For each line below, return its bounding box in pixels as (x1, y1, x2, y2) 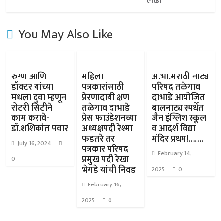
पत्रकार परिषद (81, 142, 128, 157)
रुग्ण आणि (11, 70, 47, 84)
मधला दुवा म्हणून (11, 90, 67, 105)
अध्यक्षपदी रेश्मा (81, 121, 133, 136)
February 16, (87, 180, 121, 189)
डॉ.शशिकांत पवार (11, 121, 69, 136)
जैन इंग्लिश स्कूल (151, 111, 206, 126)
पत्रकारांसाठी (81, 80, 124, 95)
